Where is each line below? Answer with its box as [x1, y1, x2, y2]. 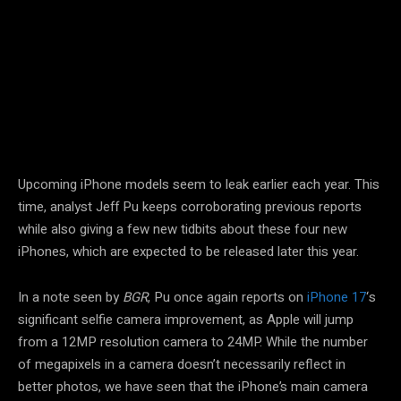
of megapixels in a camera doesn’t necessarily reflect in [18, 354, 346, 374]
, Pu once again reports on [148, 286, 307, 307]
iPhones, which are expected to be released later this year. [18, 241, 359, 261]
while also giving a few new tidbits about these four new [18, 218, 347, 239]
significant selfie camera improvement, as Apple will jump [18, 309, 354, 329]
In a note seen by [18, 286, 123, 307]
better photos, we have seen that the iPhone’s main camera [18, 376, 368, 397]
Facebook [74, 107, 124, 122]
